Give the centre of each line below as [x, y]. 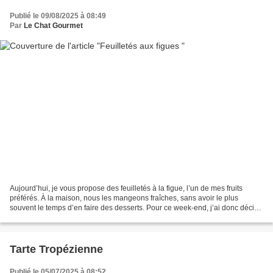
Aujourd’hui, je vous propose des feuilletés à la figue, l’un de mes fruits [126, 189]
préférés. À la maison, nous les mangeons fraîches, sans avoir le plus [124, 198]
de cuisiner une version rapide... [63, 218]
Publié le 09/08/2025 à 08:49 [58, 16]
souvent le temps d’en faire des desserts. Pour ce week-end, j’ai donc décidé [136, 208]
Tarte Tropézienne [56, 250]
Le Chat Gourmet [53, 25]
